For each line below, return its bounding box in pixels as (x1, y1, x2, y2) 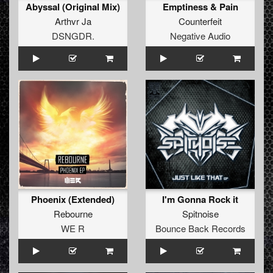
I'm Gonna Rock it (162, 193, 238, 207)
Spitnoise (182, 207, 219, 221)
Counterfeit (179, 15, 222, 28)
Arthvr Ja (54, 15, 91, 28)
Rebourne (53, 207, 93, 221)
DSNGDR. (51, 29, 94, 43)
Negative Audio (170, 29, 230, 43)
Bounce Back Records (155, 222, 246, 235)
